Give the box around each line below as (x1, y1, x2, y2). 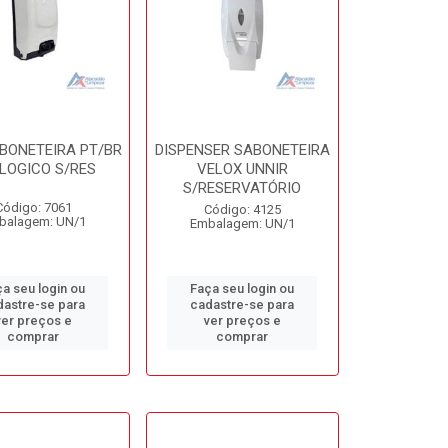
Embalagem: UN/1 (189, 216, 295, 231)
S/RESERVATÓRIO (183, 179, 302, 197)
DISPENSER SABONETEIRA (154, 141, 330, 159)
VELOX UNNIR (196, 160, 288, 178)
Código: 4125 (203, 202, 281, 217)
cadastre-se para (190, 297, 295, 312)
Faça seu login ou (190, 281, 295, 296)
